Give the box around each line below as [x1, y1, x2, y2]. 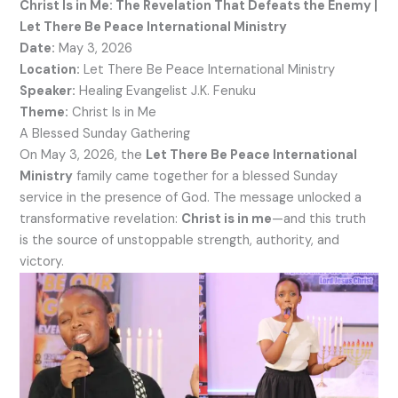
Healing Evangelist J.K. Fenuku [76, 83, 257, 100]
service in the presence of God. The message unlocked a [20, 189, 362, 207]
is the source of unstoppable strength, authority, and [20, 232, 340, 250]
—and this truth [272, 211, 367, 228]
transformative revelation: [20, 211, 182, 228]
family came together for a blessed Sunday [73, 168, 338, 186]
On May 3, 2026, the [20, 147, 147, 164]
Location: [20, 61, 81, 79]
